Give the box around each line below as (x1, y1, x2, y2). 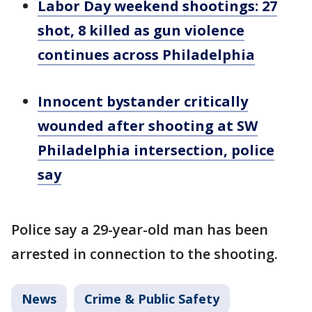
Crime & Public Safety (84, 290, 219, 307)
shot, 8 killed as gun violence (38, 21, 244, 40)
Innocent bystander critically (38, 92, 248, 111)
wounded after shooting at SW (38, 116, 258, 135)
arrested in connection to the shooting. (11, 244, 278, 263)
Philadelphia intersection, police (38, 141, 274, 159)
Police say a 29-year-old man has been (11, 220, 268, 239)
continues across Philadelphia (38, 45, 255, 64)
